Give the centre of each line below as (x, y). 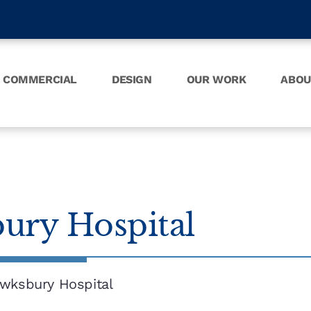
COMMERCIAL (40, 80)
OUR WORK (216, 80)
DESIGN (132, 80)
